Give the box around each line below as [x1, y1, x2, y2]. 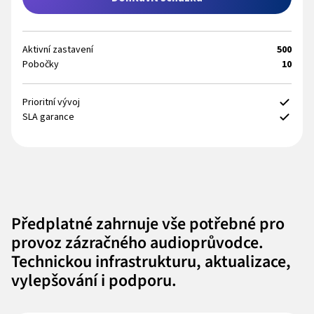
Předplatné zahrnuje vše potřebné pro [11, 211, 285, 236]
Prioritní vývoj [22, 95, 80, 109]
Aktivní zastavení [22, 42, 93, 57]
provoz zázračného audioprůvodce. [11, 230, 264, 255]
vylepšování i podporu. [11, 268, 177, 293]
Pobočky [22, 57, 59, 71]
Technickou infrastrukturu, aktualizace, [11, 249, 291, 274]
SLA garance [22, 109, 74, 124]
